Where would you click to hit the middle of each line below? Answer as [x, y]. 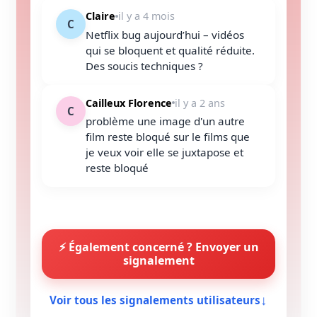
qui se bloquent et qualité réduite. [170, 50]
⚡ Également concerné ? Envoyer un [158, 247]
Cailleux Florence [129, 103]
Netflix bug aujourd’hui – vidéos [165, 34]
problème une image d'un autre [165, 121]
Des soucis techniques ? [144, 65]
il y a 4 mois [146, 16]
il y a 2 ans [200, 103]
